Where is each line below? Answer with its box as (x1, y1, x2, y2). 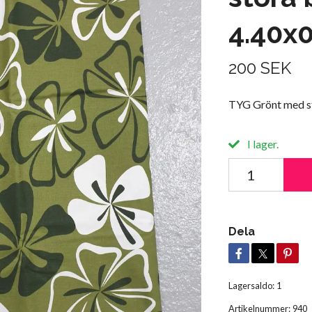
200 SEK (228, 58, 291, 78)
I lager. (244, 137, 279, 150)
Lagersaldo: (228, 280, 274, 291)
